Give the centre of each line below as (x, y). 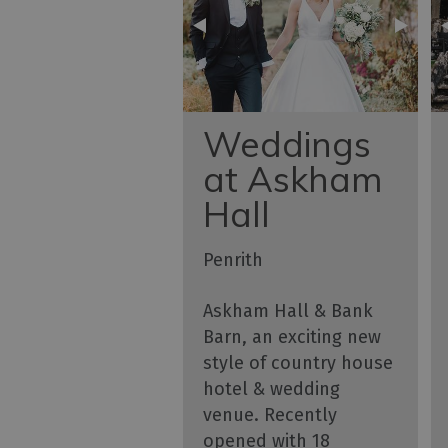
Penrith (233, 260)
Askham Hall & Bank (288, 311)
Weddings (287, 144)
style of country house (298, 363)
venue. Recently (270, 415)
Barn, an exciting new (292, 337)
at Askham (293, 179)
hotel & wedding (271, 389)
